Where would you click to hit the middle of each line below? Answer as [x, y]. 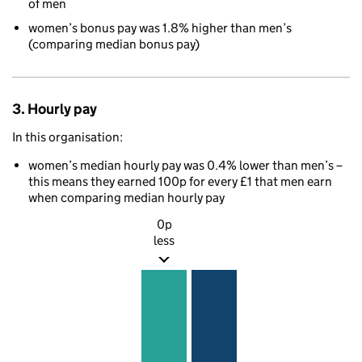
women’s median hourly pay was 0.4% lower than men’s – [185, 165]
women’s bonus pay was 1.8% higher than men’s [160, 28]
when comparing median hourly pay [126, 198]
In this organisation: [67, 137]
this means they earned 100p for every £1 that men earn [180, 181]
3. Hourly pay [55, 109]
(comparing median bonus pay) [114, 44]
